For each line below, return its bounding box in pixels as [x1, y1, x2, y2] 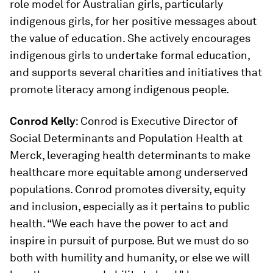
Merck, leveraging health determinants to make [10, 149, 250, 161]
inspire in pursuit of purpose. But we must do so [10, 234, 249, 247]
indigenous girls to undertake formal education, [10, 49, 250, 62]
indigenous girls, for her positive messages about [10, 15, 257, 27]
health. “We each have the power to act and [10, 217, 229, 230]
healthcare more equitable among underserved [10, 166, 248, 179]
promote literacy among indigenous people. [10, 83, 229, 96]
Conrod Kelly [10, 115, 76, 127]
